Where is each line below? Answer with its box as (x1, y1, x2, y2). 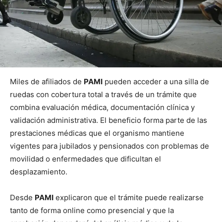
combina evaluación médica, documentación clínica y (10, 102, 195, 112)
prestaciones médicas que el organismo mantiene (10, 128, 184, 138)
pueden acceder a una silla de (103, 76, 209, 86)
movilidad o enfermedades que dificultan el (10, 154, 161, 164)
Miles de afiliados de (10, 76, 84, 86)
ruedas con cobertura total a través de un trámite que (10, 89, 197, 99)
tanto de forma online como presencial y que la (10, 205, 174, 215)
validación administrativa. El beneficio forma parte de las (10, 115, 207, 125)
